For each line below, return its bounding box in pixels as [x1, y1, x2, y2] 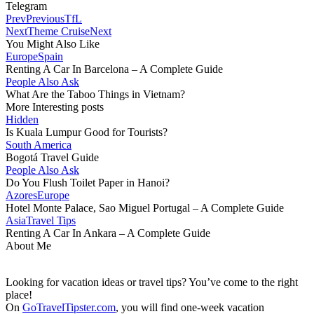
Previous [26, 13, 64, 25]
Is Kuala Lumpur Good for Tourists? [6, 126, 168, 138]
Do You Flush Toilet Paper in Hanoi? [6, 177, 170, 189]
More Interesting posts [6, 101, 104, 113]
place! [6, 289, 35, 301]
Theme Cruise [27, 25, 90, 37]
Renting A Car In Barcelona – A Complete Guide [6, 63, 223, 75]
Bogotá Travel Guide [6, 151, 99, 163]
